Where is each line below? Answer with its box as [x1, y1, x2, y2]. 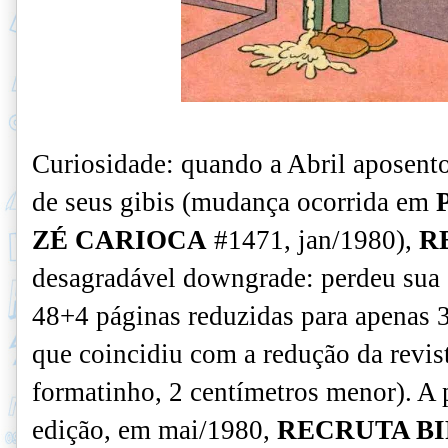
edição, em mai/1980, [32, 415, 277, 445]
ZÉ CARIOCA [32, 225, 207, 255]
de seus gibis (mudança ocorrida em [32, 187, 436, 217]
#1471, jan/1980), [207, 225, 419, 255]
